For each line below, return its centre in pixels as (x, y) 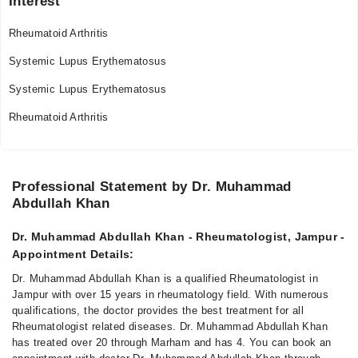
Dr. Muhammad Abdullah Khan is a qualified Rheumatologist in (165, 278)
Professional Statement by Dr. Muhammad (152, 187)
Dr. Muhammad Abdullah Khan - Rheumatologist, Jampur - (179, 237)
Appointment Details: (73, 254)
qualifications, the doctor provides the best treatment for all (158, 310)
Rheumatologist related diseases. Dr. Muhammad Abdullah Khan (170, 326)
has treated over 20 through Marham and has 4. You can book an (172, 342)
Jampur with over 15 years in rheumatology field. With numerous (171, 294)
